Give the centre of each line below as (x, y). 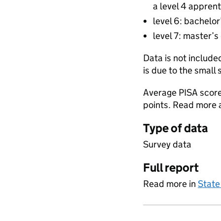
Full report (171, 167)
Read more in (170, 184)
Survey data (167, 144)
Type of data (175, 128)
